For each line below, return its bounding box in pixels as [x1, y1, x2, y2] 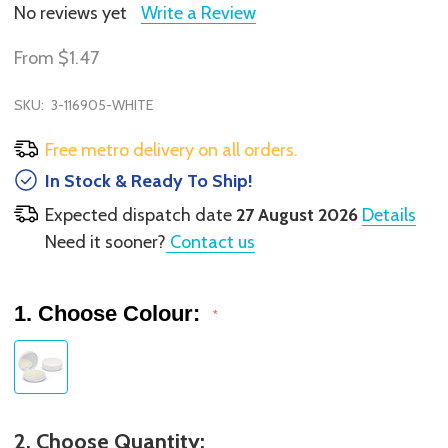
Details [361, 203, 416, 226]
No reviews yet [14, 2, 127, 25]
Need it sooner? [44, 230, 166, 253]
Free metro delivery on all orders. [44, 139, 298, 162]
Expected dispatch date [44, 203, 236, 226]
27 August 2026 [235, 203, 358, 226]
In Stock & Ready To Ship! [44, 169, 253, 192]
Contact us [165, 230, 255, 253]
